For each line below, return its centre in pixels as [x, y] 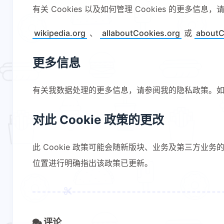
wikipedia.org [60, 33]
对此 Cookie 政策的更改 [98, 119]
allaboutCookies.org [141, 33]
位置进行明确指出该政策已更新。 [92, 163]
